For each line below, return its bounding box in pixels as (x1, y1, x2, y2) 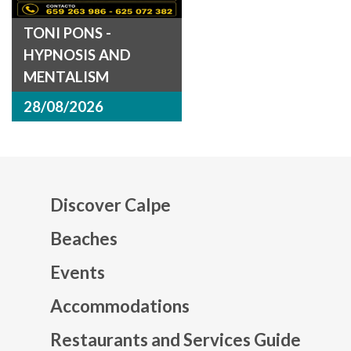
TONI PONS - (24, 24, 111, 42)
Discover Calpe (50, 194, 171, 216)
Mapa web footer (174, 270, 346, 298)
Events (50, 262, 105, 284)
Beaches (50, 228, 118, 250)
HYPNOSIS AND (24, 46, 131, 64)
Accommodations (50, 295, 190, 317)
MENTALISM (24, 68, 109, 86)
